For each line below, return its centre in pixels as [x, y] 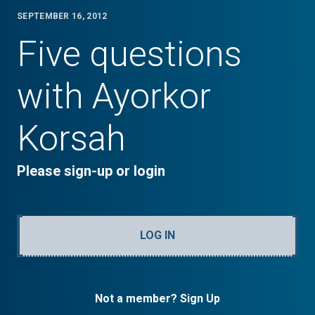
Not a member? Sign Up [157, 298]
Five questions [129, 54]
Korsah [71, 139]
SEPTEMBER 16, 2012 [62, 16]
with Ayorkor [114, 96]
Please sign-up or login [91, 171]
